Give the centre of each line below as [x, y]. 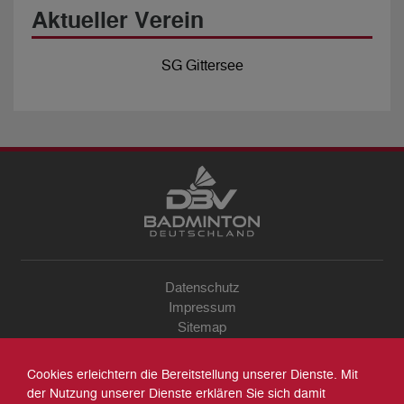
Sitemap [202, 328]
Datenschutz [202, 288]
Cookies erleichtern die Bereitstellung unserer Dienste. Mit [193, 375]
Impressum [202, 308]
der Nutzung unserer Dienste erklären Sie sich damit [176, 394]
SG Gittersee [202, 66]
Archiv [202, 367]
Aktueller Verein [118, 21]
